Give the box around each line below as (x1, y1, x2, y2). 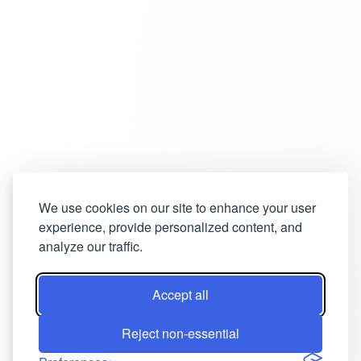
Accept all (152, 285, 209, 304)
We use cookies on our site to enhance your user (39, 198, 316, 217)
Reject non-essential (122, 324, 239, 342)
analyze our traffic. (39, 237, 143, 255)
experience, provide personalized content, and (39, 218, 302, 236)
